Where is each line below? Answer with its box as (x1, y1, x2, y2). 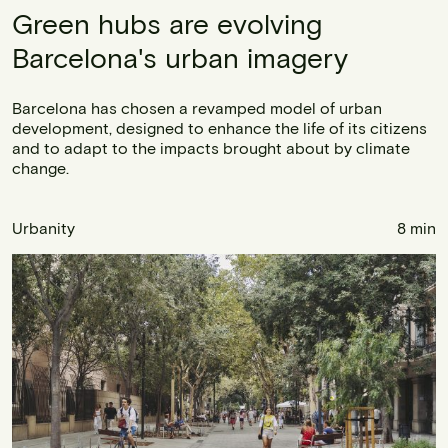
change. (12, 157, 69, 177)
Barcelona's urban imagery (12, 39, 348, 74)
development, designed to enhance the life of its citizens (12, 117, 427, 137)
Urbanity (12, 217, 75, 237)
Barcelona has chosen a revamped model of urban (12, 97, 382, 117)
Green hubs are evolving (12, 5, 322, 40)
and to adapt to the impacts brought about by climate (12, 137, 410, 157)
